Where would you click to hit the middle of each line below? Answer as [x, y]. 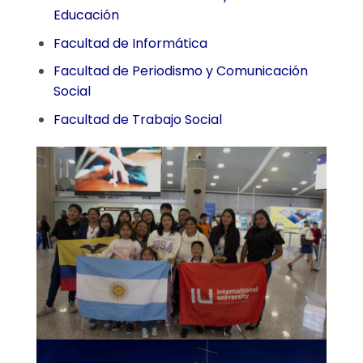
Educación [86, 15]
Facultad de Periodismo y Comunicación [180, 71]
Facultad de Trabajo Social [137, 119]
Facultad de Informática [130, 43]
